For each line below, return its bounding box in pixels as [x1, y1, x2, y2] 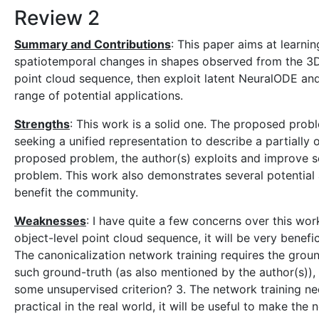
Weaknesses [14, 214, 86, 228]
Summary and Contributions [14, 37, 171, 51]
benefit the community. [14, 185, 138, 199]
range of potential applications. [14, 88, 183, 103]
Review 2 [14, 6, 100, 30]
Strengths [14, 117, 70, 131]
